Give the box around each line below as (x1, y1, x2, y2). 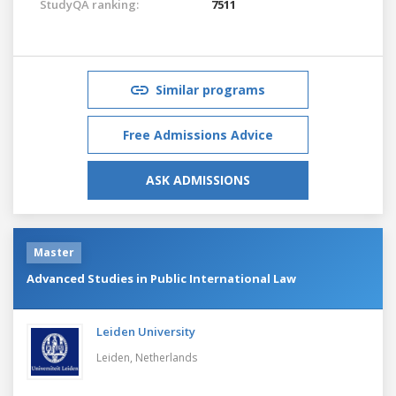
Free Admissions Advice (123, 126, 273, 143)
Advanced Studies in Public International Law (27, 270, 296, 286)
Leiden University (96, 323, 195, 339)
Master (34, 244, 74, 260)
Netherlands (135, 349, 197, 365)
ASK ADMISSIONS (146, 171, 250, 188)
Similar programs (156, 80, 265, 98)
